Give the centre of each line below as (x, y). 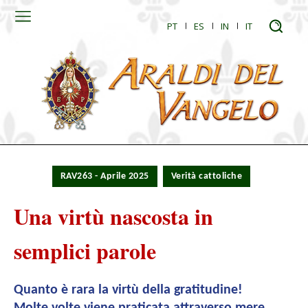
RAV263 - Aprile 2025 (104, 177)
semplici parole (85, 251)
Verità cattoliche (207, 177)
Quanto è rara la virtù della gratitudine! (128, 290)
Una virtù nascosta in (113, 217)
